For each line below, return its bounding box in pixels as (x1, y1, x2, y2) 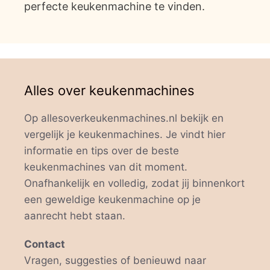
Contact (24, 237, 65, 250)
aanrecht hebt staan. (24, 209, 125, 222)
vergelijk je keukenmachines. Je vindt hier (24, 128, 225, 140)
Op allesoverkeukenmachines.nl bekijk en (24, 111, 224, 124)
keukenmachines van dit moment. (24, 160, 187, 173)
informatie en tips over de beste (24, 144, 179, 157)
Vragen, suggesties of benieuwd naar (24, 254, 206, 266)
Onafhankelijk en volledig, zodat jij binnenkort (24, 177, 245, 189)
